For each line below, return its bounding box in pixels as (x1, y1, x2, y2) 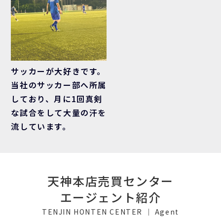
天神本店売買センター (47, 172, 174, 190)
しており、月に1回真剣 (11, 93, 103, 105)
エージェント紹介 (60, 188, 161, 206)
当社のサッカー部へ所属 (11, 79, 107, 91)
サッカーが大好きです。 (11, 65, 106, 77)
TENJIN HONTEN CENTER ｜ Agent (42, 207, 179, 217)
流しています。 (11, 120, 71, 133)
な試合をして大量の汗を (11, 107, 107, 119)
